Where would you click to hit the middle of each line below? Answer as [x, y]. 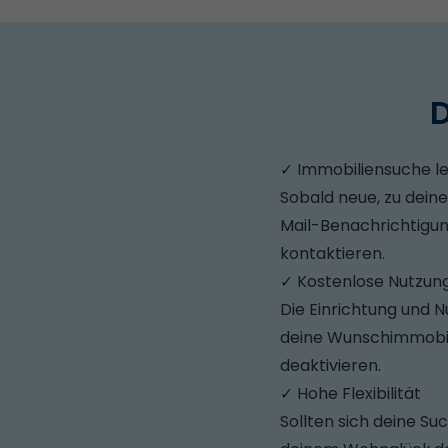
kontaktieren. [332, 253]
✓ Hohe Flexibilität [350, 393]
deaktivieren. [330, 365]
